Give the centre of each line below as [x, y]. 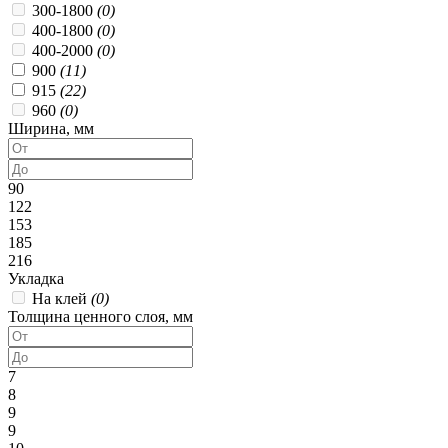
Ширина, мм [51, 128]
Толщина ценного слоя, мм [100, 316]
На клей [61, 298]
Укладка [36, 278]
